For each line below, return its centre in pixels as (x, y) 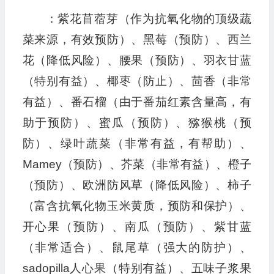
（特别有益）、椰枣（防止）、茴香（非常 (137, 81)
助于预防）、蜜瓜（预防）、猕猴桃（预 (137, 123)
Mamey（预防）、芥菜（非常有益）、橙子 (137, 165)
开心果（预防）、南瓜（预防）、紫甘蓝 (137, 227)
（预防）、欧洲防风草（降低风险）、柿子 (137, 185)
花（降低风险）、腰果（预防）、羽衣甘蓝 (137, 61)
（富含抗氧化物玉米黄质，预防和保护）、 (137, 206)
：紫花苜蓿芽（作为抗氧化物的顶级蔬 (148, 19)
